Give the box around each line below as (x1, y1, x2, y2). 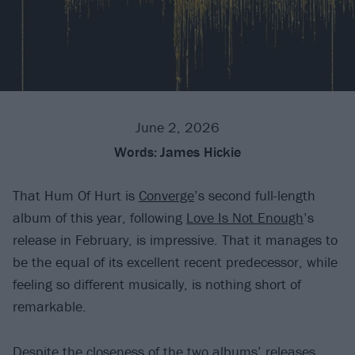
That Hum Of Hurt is (13, 186, 139, 205)
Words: (114, 143, 157, 162)
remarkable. (13, 297, 86, 316)
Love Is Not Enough (186, 208, 303, 227)
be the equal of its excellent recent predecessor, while (13, 253, 338, 272)
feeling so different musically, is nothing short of (13, 275, 301, 294)
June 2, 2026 (136, 118, 219, 137)
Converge (139, 186, 194, 205)
